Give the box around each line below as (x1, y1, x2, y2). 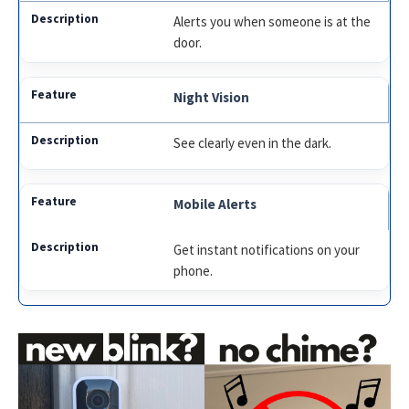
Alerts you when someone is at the (173, 13, 372, 31)
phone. (173, 262, 214, 280)
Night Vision (173, 89, 250, 107)
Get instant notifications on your (173, 241, 361, 259)
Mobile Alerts (173, 195, 257, 214)
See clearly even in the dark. (173, 134, 332, 152)
